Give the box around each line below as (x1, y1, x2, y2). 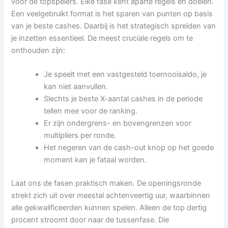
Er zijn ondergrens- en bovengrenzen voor (44, 119, 192, 128)
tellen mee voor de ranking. (44, 106, 138, 116)
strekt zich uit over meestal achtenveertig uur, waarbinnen (11, 190, 211, 200)
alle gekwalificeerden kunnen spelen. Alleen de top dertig (11, 203, 207, 212)
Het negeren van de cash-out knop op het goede (44, 143, 214, 153)
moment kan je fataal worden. (44, 155, 147, 165)
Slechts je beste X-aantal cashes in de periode (44, 94, 203, 104)
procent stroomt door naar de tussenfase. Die (11, 215, 169, 224)
